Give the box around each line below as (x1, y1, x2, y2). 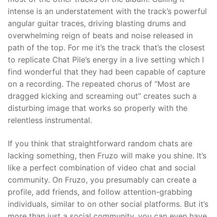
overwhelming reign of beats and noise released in (8, 31, 193, 41)
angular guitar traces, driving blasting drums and (8, 18, 186, 29)
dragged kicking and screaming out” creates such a (8, 91, 197, 101)
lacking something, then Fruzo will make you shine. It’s (8, 150, 206, 160)
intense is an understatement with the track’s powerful (8, 6, 207, 16)
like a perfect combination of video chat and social (8, 162, 196, 172)
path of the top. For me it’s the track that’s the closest (8, 43, 205, 53)
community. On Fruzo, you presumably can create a (8, 174, 197, 185)
